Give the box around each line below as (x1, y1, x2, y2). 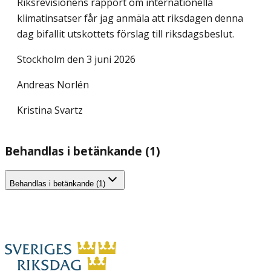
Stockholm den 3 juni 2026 (17, 53, 135, 67)
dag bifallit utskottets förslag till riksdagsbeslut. (17, 27, 234, 41)
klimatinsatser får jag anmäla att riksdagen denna (17, 11, 243, 25)
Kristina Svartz (17, 103, 83, 117)
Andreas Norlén (17, 78, 89, 92)
